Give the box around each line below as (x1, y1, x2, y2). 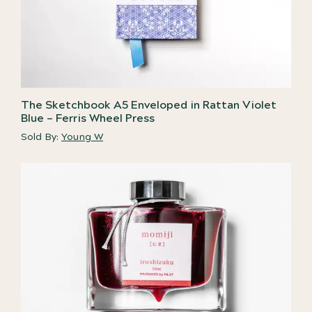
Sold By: (21, 130, 61, 144)
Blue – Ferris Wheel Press (21, 110, 155, 126)
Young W (61, 130, 103, 144)
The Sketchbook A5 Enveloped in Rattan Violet (21, 97, 276, 113)
